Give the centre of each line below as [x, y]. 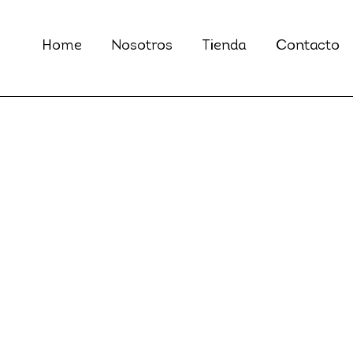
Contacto [308, 46]
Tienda [225, 46]
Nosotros [142, 46]
